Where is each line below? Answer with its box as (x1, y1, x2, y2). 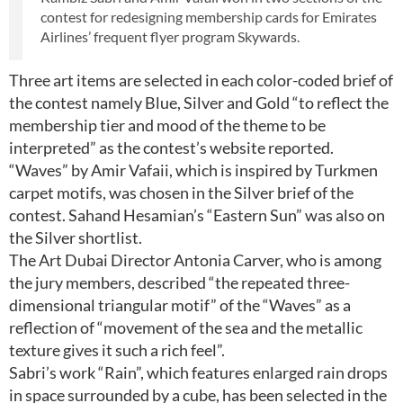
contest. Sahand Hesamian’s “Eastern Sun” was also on (9, 205, 385, 225)
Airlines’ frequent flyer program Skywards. (40, 28, 300, 45)
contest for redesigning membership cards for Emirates (40, 8, 377, 25)
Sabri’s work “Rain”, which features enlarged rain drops (9, 363, 388, 382)
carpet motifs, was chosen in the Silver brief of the (9, 183, 354, 202)
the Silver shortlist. (9, 228, 142, 247)
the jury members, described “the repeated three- (9, 273, 350, 292)
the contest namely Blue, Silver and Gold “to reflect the (9, 93, 389, 112)
